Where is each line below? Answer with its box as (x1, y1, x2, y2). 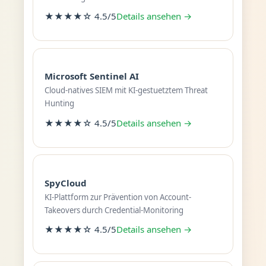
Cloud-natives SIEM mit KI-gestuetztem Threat (44, 85, 208, 96)
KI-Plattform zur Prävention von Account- (44, 191, 191, 202)
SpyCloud (44, 176, 87, 189)
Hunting (44, 98, 74, 109)
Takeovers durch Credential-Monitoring (44, 204, 183, 216)
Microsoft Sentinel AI (44, 70, 139, 82)
